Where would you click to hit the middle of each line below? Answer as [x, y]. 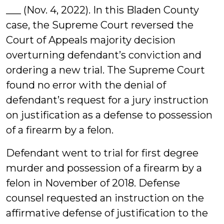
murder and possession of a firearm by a [104, 168]
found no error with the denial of [86, 85]
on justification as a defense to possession [109, 115]
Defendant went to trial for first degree [102, 153]
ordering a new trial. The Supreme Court [105, 70]
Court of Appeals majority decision [91, 40]
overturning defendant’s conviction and [104, 55]
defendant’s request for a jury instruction [107, 100]
